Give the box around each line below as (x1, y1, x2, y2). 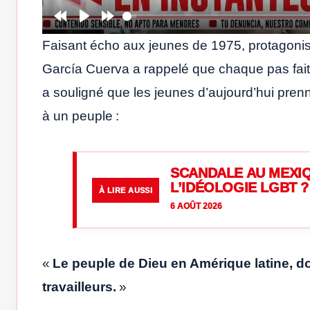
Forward (108, 26, 157, 41)
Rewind (60, 26, 105, 41)
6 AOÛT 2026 (170, 201, 223, 212)
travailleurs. (42, 280, 119, 295)
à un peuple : (42, 109, 119, 124)
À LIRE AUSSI (99, 185, 153, 194)
